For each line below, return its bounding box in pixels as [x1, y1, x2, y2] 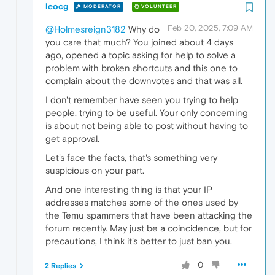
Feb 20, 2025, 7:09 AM [168, 23, 253, 33]
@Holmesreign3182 [45, 23, 126, 34]
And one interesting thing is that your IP [45, 184, 212, 195]
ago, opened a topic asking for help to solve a [45, 49, 236, 60]
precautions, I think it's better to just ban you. [45, 235, 232, 246]
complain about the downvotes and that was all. [45, 75, 242, 86]
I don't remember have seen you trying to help [45, 94, 238, 105]
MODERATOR [82, 4, 121, 10]
